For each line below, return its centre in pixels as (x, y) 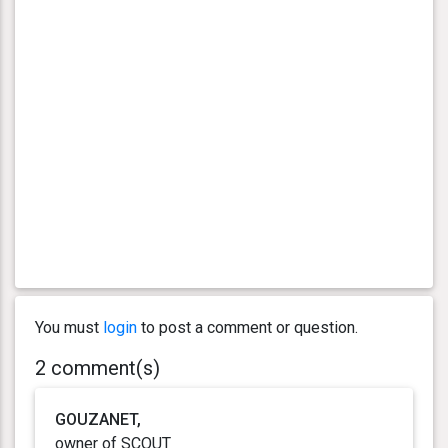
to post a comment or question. (247, 327)
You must (69, 327)
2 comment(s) (97, 367)
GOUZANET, (98, 419)
